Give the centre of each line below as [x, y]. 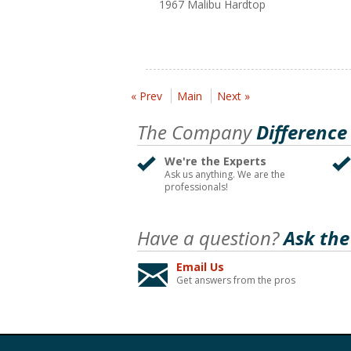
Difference [299, 132]
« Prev [147, 96]
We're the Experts [215, 161]
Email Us [200, 267]
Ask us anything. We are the [225, 175]
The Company [194, 132]
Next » [233, 96]
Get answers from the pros [236, 280]
